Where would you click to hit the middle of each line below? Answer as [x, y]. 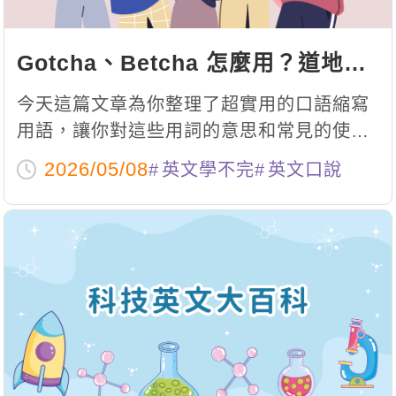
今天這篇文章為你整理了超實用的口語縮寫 [193, 105]
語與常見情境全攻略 [120, 95]
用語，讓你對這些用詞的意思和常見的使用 [193, 131]
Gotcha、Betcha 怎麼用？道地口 [191, 64]
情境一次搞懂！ [81, 158]
